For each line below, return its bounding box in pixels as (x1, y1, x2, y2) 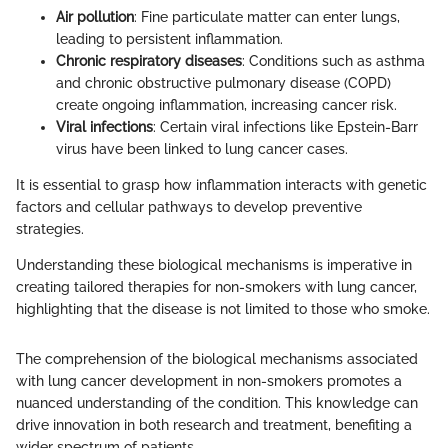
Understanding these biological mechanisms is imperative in (16, 256, 412, 273)
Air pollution (56, 8, 134, 25)
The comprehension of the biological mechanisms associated (16, 350, 418, 367)
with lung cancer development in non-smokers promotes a (16, 372, 402, 389)
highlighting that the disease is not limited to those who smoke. (16, 300, 430, 317)
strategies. (16, 220, 84, 237)
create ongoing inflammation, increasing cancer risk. (56, 96, 397, 113)
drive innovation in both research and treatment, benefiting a (16, 416, 412, 433)
